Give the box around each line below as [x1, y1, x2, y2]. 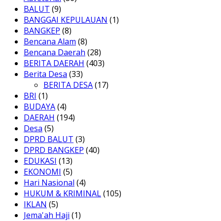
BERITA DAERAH [24, 58, 84, 69]
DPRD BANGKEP [24, 145, 84, 156]
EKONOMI [24, 166, 61, 178]
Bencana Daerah [24, 47, 85, 58]
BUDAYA [24, 101, 55, 112]
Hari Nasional [24, 177, 74, 188]
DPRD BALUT [24, 134, 74, 145]
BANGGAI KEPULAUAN [24, 14, 108, 26]
